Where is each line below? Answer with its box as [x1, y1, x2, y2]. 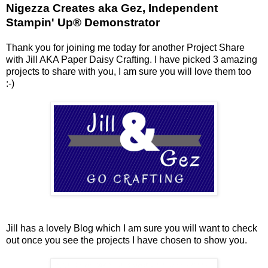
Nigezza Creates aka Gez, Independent [6, 1, 218, 14]
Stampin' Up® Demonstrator [6, 16, 160, 29]
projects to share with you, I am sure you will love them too [6, 66, 251, 77]
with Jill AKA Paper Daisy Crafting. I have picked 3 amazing [6, 54, 257, 65]
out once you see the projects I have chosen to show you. [6, 234, 247, 245]
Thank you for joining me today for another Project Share [6, 42, 245, 53]
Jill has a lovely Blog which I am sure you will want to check [6, 223, 257, 233]
